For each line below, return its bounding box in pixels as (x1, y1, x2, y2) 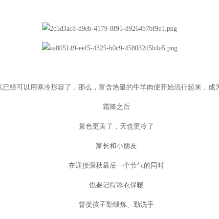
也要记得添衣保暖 (75, 181, 144, 189)
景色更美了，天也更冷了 (65, 122, 154, 130)
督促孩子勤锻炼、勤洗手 (65, 200, 154, 208)
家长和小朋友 (82, 142, 137, 150)
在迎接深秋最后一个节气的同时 (55, 161, 164, 169)
